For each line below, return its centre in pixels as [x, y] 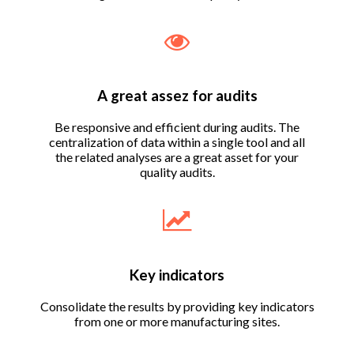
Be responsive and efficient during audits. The [177, 127]
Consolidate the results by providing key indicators [177, 306]
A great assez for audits [177, 96]
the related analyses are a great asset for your [177, 157]
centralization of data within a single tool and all [177, 142]
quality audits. [177, 172]
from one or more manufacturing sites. [177, 321]
